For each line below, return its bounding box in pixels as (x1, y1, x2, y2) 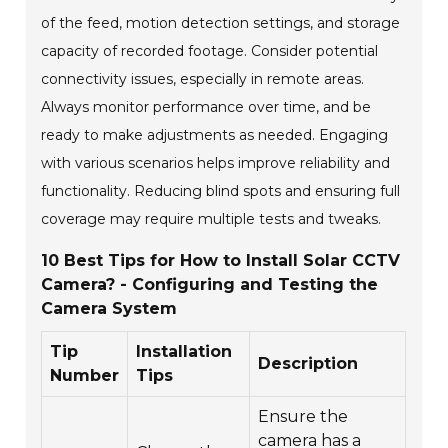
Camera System (41, 299, 178, 319)
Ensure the (258, 407, 349, 427)
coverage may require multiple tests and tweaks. (41, 210, 382, 229)
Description (258, 354, 359, 374)
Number (50, 366, 120, 386)
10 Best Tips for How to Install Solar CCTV (41, 251, 401, 271)
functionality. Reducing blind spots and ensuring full (41, 182, 401, 201)
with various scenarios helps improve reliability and (41, 154, 391, 173)
